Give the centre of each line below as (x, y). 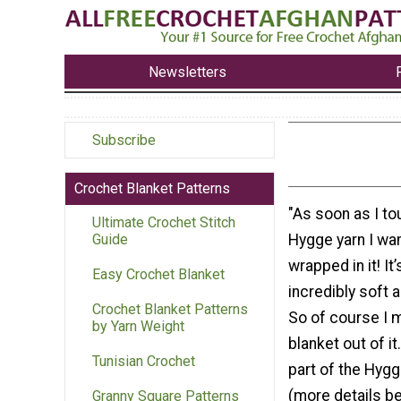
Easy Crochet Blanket (158, 275)
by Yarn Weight (138, 327)
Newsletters (188, 72)
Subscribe (124, 141)
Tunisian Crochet (144, 362)
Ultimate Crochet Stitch (164, 223)
